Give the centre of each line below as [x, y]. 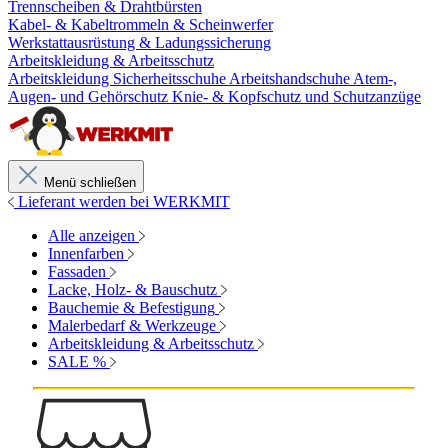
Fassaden [77, 271]
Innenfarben [86, 253]
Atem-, [375, 78]
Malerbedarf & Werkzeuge [132, 325]
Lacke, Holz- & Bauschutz [132, 289]
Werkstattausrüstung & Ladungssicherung [139, 42]
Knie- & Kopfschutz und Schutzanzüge [296, 96]
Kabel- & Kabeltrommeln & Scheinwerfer [140, 24]
